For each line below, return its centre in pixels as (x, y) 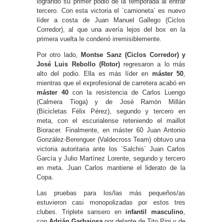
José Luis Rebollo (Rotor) (78, 64)
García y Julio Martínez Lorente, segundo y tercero (111, 158)
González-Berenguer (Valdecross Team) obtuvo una (111, 139)
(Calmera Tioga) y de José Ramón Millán (111, 102)
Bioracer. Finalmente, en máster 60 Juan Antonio (111, 130)
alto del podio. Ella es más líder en (94, 73)
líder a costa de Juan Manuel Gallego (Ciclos (111, 20)
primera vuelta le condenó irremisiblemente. (99, 39)
